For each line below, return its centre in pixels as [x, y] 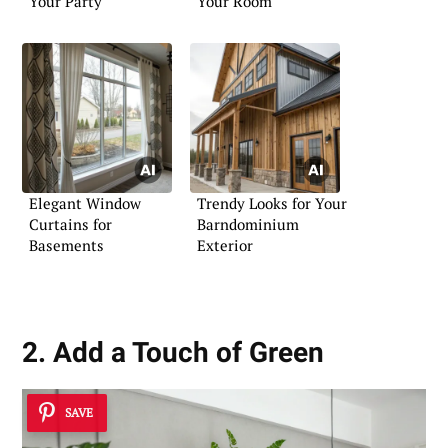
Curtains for [70, 223]
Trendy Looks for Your [272, 202]
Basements [66, 244]
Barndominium [248, 223]
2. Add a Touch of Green [173, 353]
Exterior [225, 244]
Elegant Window [85, 202]
